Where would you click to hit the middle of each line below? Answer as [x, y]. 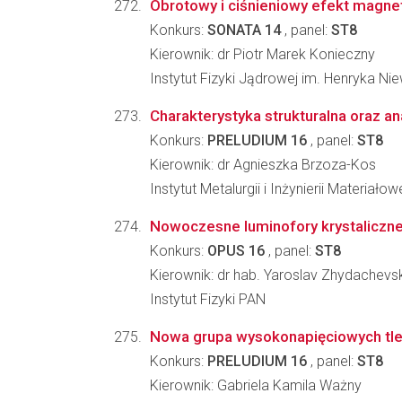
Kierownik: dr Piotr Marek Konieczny [262, 54]
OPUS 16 [236, 251]
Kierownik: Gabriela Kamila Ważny [256, 385]
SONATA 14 [244, 30]
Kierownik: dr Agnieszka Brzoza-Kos [263, 165]
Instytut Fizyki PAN [208, 299]
